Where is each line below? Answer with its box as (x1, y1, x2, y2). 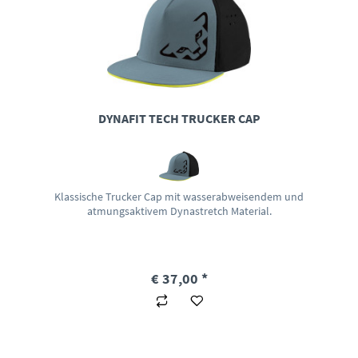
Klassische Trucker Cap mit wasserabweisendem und (54, 189, 304, 204)
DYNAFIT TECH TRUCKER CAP (97, 109, 261, 126)
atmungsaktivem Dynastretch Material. (86, 203, 272, 218)
